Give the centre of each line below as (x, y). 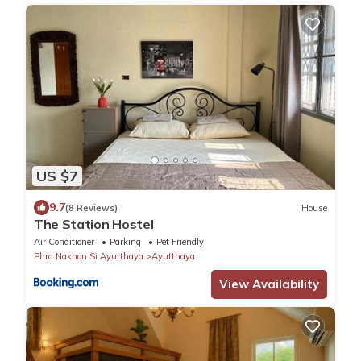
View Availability (269, 284)
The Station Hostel (94, 224)
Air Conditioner (64, 242)
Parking (125, 242)
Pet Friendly (180, 242)
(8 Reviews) (91, 207)
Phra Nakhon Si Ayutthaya (89, 257)
